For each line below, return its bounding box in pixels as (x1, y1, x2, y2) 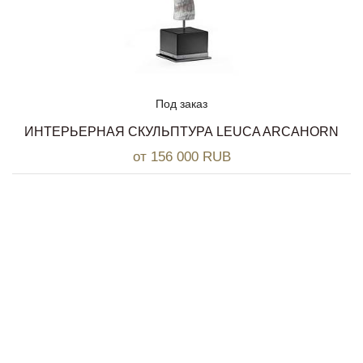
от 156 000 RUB (132, 149, 231, 165)
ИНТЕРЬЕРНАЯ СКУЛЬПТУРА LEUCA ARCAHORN (24, 125, 339, 139)
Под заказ (156, 97, 207, 111)
